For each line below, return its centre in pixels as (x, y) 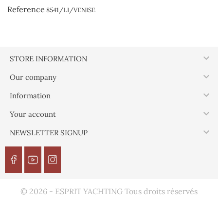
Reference (26, 9)
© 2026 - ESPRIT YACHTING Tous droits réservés (109, 191)
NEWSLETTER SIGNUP (49, 133)
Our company (33, 77)
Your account (33, 114)
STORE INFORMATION (48, 59)
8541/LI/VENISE (71, 10)
